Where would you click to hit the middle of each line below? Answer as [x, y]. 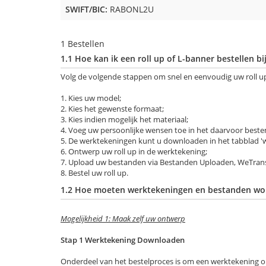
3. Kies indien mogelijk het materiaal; [124, 119]
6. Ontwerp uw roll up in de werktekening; [134, 151]
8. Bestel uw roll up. [94, 173]
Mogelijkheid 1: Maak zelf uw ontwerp [123, 218]
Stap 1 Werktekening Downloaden [123, 240]
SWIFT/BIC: [86, 9]
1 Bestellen [83, 44]
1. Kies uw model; [91, 98]
